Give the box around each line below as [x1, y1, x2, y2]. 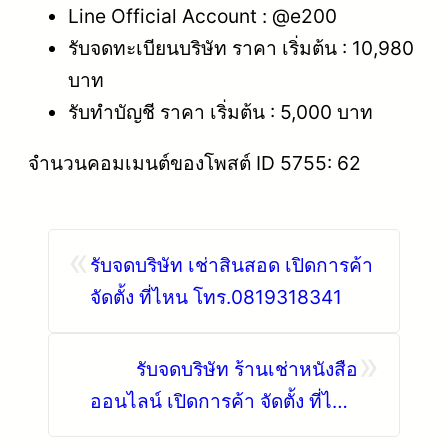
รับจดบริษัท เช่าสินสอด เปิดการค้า [90, 252, 373, 277]
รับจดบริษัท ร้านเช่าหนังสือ [136, 356, 358, 381]
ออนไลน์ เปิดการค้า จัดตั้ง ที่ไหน [90, 388, 358, 413]
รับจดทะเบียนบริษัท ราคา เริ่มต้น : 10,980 [68, 35, 414, 60]
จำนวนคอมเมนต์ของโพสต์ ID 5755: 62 [28, 150, 361, 175]
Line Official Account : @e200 [68, 3, 337, 28]
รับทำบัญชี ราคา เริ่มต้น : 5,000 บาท [68, 99, 373, 124]
